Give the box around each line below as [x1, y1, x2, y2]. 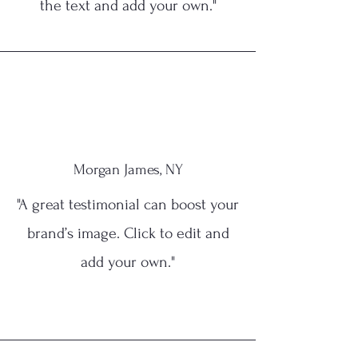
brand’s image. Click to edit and [26, 225, 229, 242]
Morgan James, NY [73, 161, 183, 178]
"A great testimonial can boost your [17, 196, 239, 213]
